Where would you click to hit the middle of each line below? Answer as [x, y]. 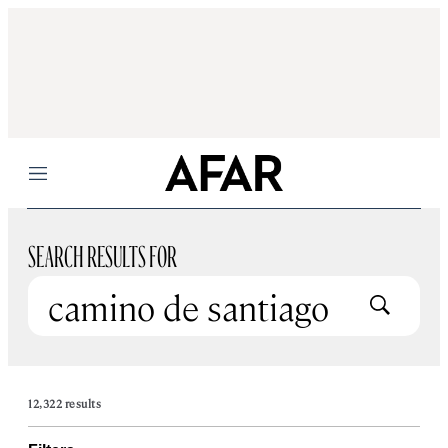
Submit [409, 301]
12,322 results [64, 403]
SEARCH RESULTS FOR [102, 252]
